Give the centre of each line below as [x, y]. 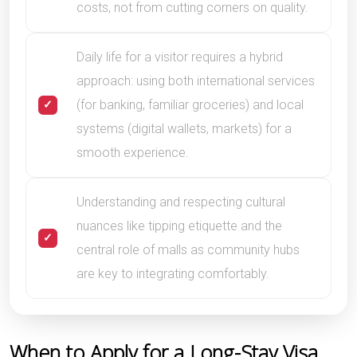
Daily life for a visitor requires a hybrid [180, 57]
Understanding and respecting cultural [181, 202]
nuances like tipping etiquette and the [179, 226]
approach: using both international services [196, 80]
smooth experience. [133, 152]
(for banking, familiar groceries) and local [190, 104]
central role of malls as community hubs [188, 249]
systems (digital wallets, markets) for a [184, 128]
